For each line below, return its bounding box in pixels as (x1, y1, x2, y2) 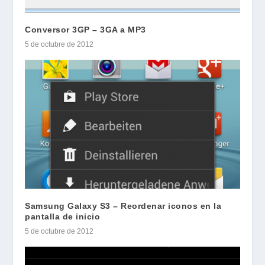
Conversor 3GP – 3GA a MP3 (25, 24, 146, 34)
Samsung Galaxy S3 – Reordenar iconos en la (25, 201, 222, 211)
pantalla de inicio (25, 211, 101, 221)
